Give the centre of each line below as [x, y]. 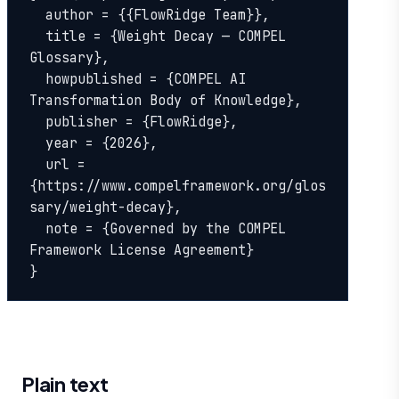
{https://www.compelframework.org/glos [178, 187]
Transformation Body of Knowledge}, [166, 101]
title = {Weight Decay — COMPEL [37, 37]
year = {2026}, [37, 144]
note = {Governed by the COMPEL [37, 229]
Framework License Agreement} [142, 251]
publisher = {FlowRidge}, [37, 122]
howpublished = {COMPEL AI [37, 80]
